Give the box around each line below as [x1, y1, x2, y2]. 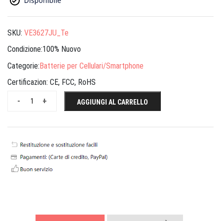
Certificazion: [7, 77, 50, 87]
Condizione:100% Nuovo [7, 44, 81, 54]
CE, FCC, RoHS [50, 77, 96, 87]
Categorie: [7, 61, 39, 71]
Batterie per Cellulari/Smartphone [39, 61, 144, 71]
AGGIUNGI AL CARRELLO [77, 98, 148, 107]
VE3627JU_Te [24, 28, 69, 37]
